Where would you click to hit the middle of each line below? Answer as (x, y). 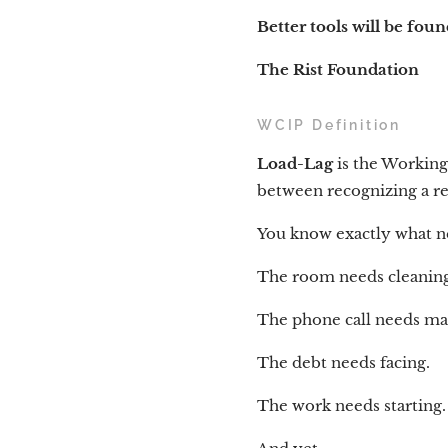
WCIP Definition (329, 125)
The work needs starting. (351, 406)
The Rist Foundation (338, 70)
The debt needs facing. (343, 363)
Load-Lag (295, 164)
